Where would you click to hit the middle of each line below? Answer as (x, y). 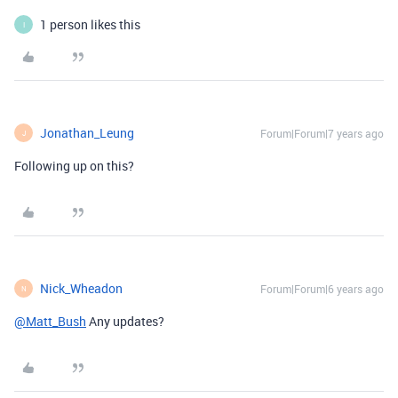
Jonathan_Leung (87, 133)
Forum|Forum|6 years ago (322, 289)
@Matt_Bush (50, 322)
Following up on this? (74, 166)
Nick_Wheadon (81, 289)
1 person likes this (90, 25)
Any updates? (125, 322)
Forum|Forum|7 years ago (322, 134)
